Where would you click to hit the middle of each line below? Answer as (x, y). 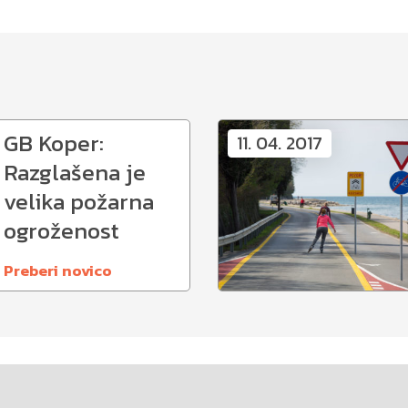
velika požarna (79, 201)
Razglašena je (75, 172)
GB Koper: (54, 143)
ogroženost (61, 230)
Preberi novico (58, 270)
